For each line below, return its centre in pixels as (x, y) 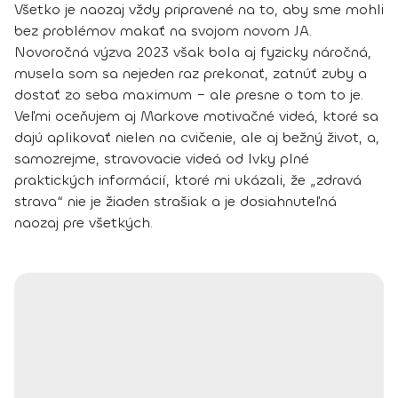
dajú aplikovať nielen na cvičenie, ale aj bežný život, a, (197, 137)
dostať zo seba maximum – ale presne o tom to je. (189, 94)
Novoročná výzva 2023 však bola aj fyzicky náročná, (193, 52)
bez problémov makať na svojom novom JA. (163, 30)
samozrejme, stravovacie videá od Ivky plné (162, 158)
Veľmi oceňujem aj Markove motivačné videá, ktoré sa (196, 115)
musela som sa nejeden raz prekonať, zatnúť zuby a (191, 73)
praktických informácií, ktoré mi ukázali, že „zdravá (188, 179)
